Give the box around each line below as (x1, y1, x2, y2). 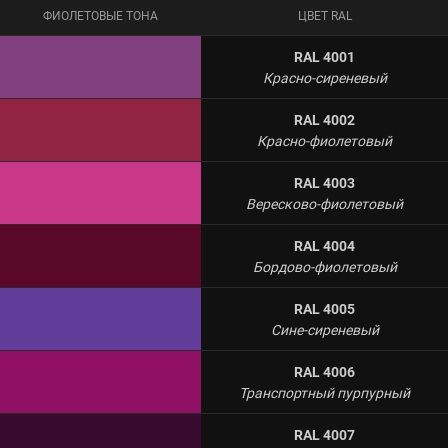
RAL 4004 (294, 236, 355, 256)
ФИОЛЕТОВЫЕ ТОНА (43, 7, 158, 25)
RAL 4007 (294, 425, 355, 445)
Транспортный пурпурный (239, 383, 410, 403)
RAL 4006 (294, 362, 355, 382)
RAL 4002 (294, 110, 355, 130)
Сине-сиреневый (270, 320, 379, 340)
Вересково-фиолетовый (246, 194, 403, 214)
